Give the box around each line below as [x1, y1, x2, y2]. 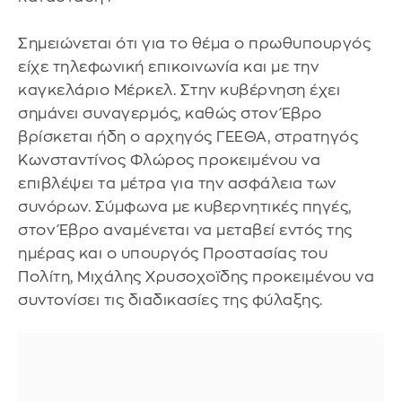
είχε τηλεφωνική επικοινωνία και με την [18, 58, 319, 74]
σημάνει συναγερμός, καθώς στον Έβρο [18, 105, 322, 121]
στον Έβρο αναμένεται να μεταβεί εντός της [18, 222, 353, 238]
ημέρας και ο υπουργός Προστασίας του [18, 245, 328, 261]
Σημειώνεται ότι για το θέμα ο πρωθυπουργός [18, 35, 371, 51]
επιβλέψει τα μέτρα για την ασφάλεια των [18, 175, 336, 191]
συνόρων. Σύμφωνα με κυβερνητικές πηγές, [18, 198, 352, 214]
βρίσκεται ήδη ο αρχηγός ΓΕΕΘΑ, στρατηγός [18, 128, 358, 144]
